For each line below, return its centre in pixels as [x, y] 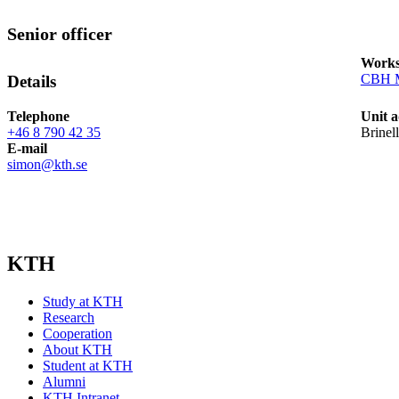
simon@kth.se [47, 164]
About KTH [77, 350]
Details [32, 82]
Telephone [38, 116]
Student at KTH [88, 366]
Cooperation [77, 334]
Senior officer [60, 34]
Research [69, 318]
